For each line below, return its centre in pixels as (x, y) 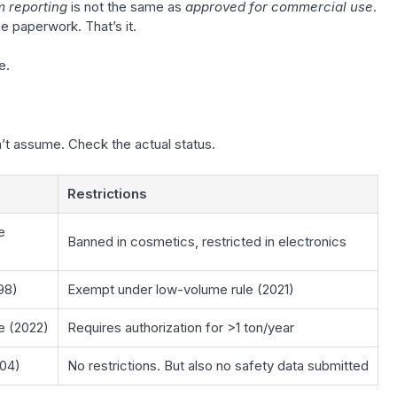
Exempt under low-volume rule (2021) (180, 289)
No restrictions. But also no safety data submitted (218, 365)
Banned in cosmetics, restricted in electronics (206, 241)
